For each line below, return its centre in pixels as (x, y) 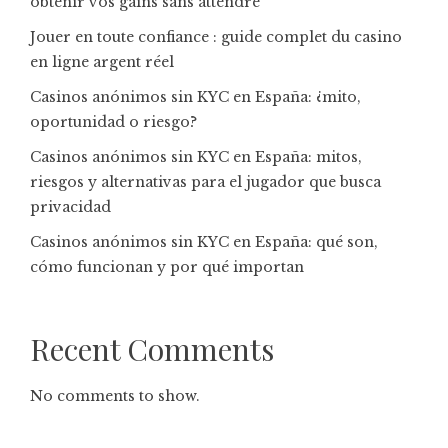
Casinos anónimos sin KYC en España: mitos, (196, 157)
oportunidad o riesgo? (113, 122)
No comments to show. (115, 396)
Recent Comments (152, 349)
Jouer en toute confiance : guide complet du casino (216, 37)
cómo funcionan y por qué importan (167, 267)
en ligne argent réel (102, 62)
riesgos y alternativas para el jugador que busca (205, 182)
